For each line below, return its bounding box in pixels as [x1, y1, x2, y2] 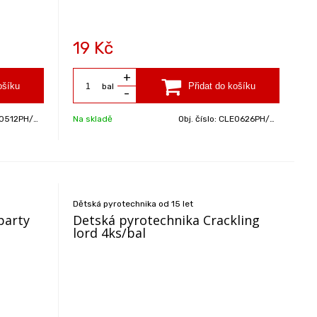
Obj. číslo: [178, 114, 219, 124]
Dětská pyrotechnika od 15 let [73, 199, 194, 209]
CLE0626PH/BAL [219, 114, 270, 124]
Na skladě [73, 114, 113, 124]
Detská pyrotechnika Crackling [73, 212, 260, 229]
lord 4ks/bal [73, 224, 146, 241]
